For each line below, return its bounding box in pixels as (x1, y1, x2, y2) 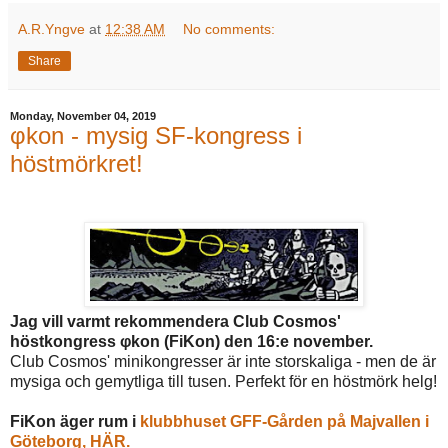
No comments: (183, 21, 276, 38)
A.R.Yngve (18, 21, 85, 38)
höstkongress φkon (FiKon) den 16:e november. (10, 333, 373, 351)
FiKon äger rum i (10, 413, 140, 431)
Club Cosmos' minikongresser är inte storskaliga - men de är (10, 353, 436, 371)
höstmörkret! (10, 150, 143, 178)
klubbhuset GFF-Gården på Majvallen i (140, 413, 429, 431)
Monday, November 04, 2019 (10, 110, 156, 123)
